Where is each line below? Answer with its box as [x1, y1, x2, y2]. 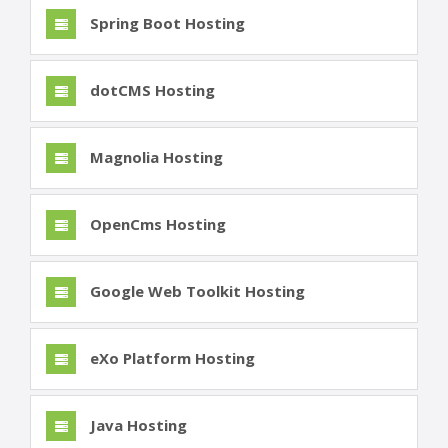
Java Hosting [86, 415, 187, 436]
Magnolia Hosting [86, 147, 223, 168]
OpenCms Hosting [86, 214, 226, 235]
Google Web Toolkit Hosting [86, 281, 305, 302]
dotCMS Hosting [86, 80, 215, 101]
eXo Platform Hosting [86, 348, 255, 369]
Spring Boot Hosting [86, 13, 245, 34]
